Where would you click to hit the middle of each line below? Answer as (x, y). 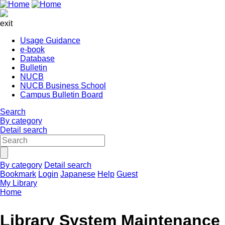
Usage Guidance (50, 40)
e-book (32, 49)
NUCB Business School (63, 86)
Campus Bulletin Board (62, 95)
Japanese (78, 174)
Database (37, 59)
